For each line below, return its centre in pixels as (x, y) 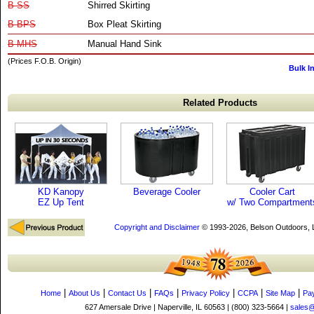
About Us (84, 293)
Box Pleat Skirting (124, 24)
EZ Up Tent (61, 202)
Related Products (220, 103)
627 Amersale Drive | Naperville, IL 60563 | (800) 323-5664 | (187, 307)
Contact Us (127, 293)
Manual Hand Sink (125, 44)
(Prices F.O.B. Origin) (45, 61)
